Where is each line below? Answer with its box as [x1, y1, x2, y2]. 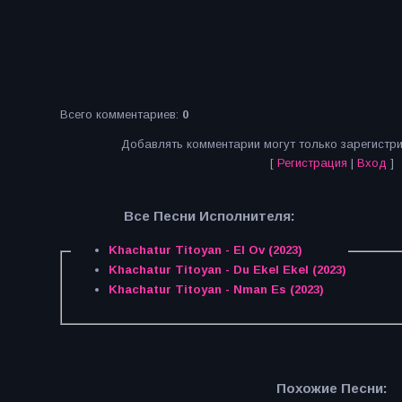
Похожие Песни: [275, 380, 388, 396]
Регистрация [276, 156, 347, 170]
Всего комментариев [60, 108, 176, 121]
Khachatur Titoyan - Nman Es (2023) [108, 283, 324, 297]
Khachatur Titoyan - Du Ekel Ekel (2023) [108, 263, 346, 277]
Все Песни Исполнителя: [123, 208, 295, 224]
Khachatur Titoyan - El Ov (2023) [108, 243, 302, 258]
